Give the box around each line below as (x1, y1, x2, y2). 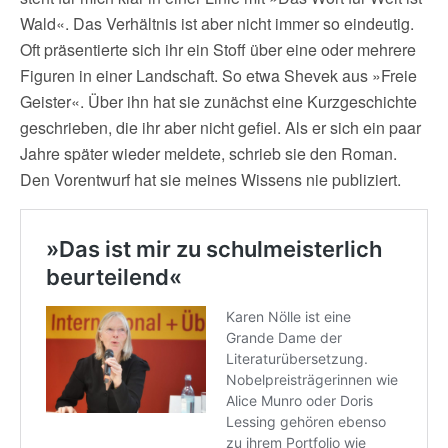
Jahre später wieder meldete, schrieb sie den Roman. (20, 142, 397, 166)
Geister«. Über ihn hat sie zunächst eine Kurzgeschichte (20, 90, 417, 114)
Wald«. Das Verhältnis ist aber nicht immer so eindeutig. (20, 12, 414, 36)
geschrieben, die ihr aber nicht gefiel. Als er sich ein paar (20, 116, 421, 140)
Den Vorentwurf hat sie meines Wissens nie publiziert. (20, 168, 401, 192)
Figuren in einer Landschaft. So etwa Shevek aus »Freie (20, 64, 417, 88)
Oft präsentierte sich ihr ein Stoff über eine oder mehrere (20, 38, 416, 62)
